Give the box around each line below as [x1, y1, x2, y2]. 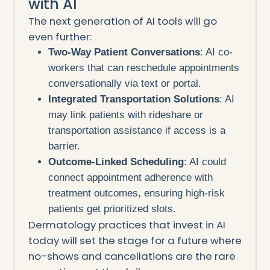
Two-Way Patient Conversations [48, 46, 201, 58]
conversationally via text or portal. [48, 77, 202, 89]
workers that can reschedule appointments [48, 61, 240, 74]
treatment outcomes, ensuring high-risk [48, 187, 225, 199]
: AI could [184, 155, 227, 168]
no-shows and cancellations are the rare [28, 248, 236, 263]
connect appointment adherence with [48, 171, 213, 183]
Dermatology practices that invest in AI [28, 217, 225, 232]
